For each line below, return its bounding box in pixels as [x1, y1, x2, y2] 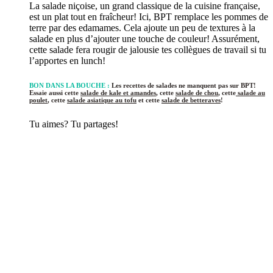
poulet [29, 96, 48, 104]
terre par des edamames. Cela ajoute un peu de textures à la [29, 22, 255, 33]
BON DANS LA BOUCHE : [29, 81, 110, 89]
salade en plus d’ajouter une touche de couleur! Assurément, [29, 33, 260, 44]
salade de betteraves [161, 96, 221, 104]
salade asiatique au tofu [67, 96, 136, 104]
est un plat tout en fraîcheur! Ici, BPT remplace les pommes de [29, 11, 268, 22]
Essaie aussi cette [29, 88, 80, 96]
